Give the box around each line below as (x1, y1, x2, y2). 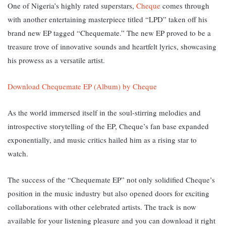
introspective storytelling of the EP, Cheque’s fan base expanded (8, 121, 209, 131)
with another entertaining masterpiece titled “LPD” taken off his (8, 14, 207, 24)
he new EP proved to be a (131, 27, 211, 38)
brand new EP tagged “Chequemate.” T (8, 27, 131, 38)
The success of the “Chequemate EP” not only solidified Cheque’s (8, 174, 215, 185)
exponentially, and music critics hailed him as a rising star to (8, 134, 197, 145)
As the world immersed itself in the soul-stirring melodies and (8, 107, 201, 118)
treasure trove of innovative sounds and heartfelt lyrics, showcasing (8, 41, 216, 51)
